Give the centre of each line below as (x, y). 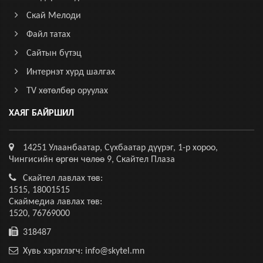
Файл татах (48, 35)
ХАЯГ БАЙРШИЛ (41, 113)
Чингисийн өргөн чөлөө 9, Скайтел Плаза (92, 160)
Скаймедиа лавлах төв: (55, 202)
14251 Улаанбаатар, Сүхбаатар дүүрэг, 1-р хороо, (120, 148)
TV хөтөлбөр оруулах (67, 91)
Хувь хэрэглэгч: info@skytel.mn (84, 251)
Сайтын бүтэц (54, 53)
